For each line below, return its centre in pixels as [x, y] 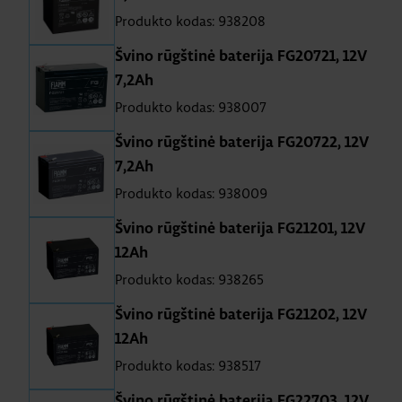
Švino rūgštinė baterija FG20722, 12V [242, 143]
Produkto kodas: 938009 [191, 193]
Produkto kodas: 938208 [190, 21]
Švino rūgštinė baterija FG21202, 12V [241, 315]
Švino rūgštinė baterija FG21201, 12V [240, 229]
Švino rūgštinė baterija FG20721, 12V [241, 57]
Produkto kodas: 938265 [189, 280]
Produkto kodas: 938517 [188, 366]
